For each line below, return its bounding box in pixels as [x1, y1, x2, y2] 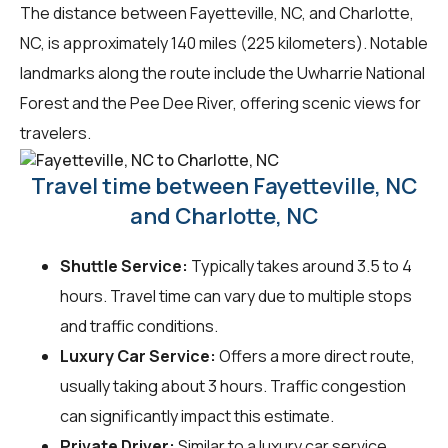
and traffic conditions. [60, 315, 218, 338]
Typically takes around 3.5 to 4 [188, 255, 412, 278]
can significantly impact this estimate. [60, 405, 334, 428]
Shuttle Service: [60, 255, 188, 278]
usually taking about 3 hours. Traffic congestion [60, 375, 406, 398]
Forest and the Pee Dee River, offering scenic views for [20, 91, 421, 114]
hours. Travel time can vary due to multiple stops [60, 285, 412, 308]
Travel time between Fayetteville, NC [31, 171, 417, 202]
